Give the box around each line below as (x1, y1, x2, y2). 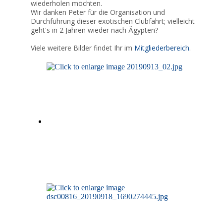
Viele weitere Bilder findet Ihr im (31, 43, 134, 53)
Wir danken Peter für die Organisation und (31, 7, 165, 17)
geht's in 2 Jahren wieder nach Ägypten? (31, 25, 158, 35)
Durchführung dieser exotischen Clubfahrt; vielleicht (31, 16, 195, 26)
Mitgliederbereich (134, 43, 189, 53)
